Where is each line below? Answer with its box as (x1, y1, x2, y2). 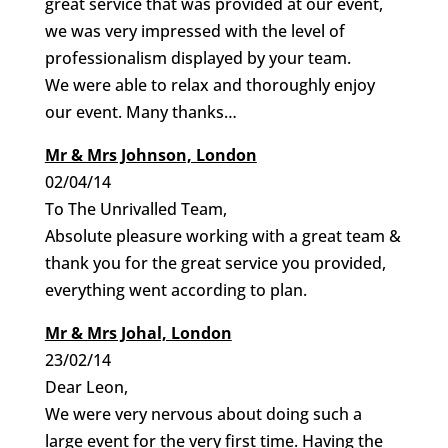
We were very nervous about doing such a (44, 403, 362, 425)
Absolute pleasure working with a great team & (44, 225, 401, 247)
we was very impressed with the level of (44, 20, 345, 42)
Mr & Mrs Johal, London (44, 322, 232, 344)
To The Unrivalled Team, (44, 198, 227, 220)
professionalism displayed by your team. (44, 47, 351, 69)
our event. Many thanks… (44, 101, 237, 123)
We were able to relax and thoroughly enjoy (44, 74, 375, 96)
